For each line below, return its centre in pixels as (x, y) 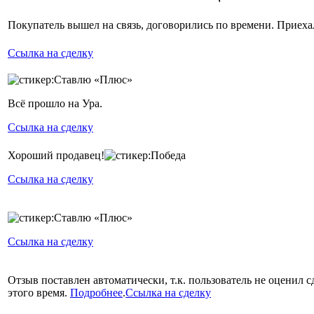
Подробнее (96, 292)
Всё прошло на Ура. (55, 103)
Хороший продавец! (56, 155)
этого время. (39, 292)
